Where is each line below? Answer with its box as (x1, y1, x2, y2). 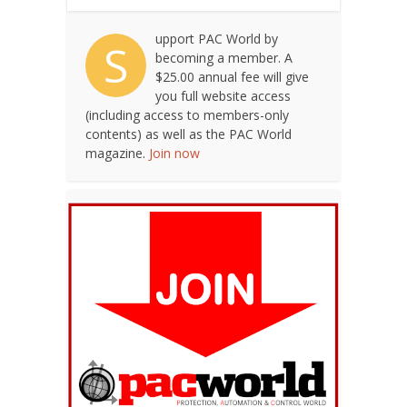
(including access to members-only (85, 105, 289, 124)
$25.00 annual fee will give (155, 67, 309, 85)
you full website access (155, 86, 291, 104)
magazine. (85, 144, 149, 162)
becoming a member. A (155, 48, 293, 66)
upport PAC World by (155, 29, 278, 47)
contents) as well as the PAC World (85, 124, 292, 143)
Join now (149, 144, 200, 162)
